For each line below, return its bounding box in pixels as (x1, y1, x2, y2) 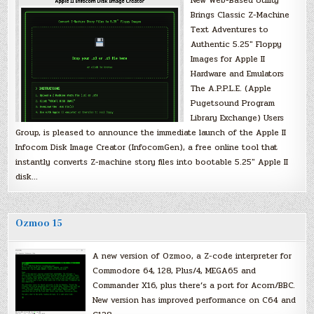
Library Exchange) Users (191, 111, 285, 124)
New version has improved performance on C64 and (93, 293, 296, 306)
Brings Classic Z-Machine (191, 8, 290, 21)
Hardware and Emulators (191, 67, 285, 80)
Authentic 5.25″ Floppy (191, 37, 282, 50)
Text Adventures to (191, 22, 269, 36)
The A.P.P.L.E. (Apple (191, 81, 272, 95)
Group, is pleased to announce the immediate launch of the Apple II (15, 125, 287, 139)
